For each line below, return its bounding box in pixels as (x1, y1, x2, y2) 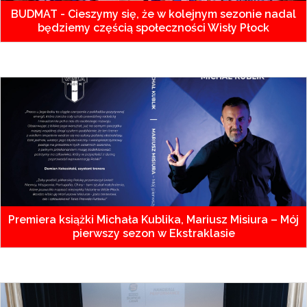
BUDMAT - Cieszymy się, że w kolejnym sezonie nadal (11, 8, 296, 21)
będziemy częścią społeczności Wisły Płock (38, 21, 269, 34)
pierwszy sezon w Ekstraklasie (72, 227, 235, 240)
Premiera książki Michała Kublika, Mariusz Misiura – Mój (8, 213, 299, 226)
